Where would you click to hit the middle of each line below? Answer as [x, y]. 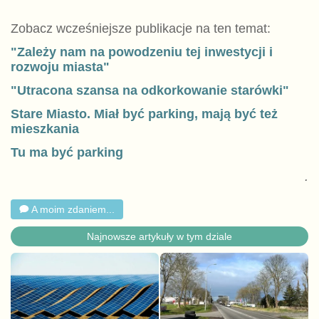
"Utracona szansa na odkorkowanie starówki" [150, 91]
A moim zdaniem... [72, 210]
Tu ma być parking [67, 153]
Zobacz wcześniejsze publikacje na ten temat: [140, 29]
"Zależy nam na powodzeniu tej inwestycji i [141, 52]
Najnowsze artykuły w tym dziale [159, 237]
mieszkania [45, 129]
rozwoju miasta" [60, 67]
